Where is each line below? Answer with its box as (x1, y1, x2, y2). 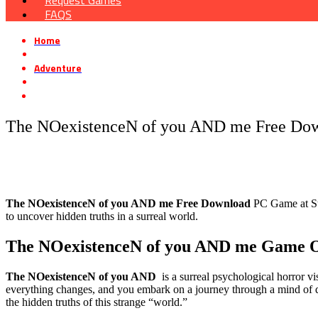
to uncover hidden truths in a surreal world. (6, 210, 198, 223)
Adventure (34, 60, 82, 76)
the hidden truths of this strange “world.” (6, 295, 187, 308)
